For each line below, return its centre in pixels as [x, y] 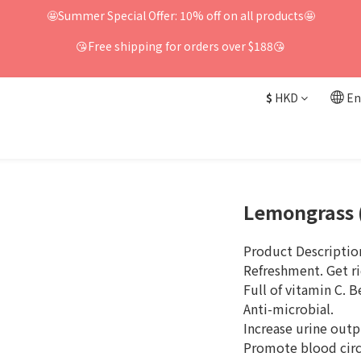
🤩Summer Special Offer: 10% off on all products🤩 [180, 15]
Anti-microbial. [288, 309]
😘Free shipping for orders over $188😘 [180, 46]
